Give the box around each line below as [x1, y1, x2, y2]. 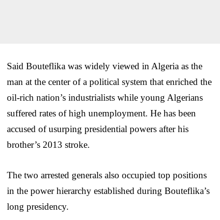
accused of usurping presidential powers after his [7, 123, 189, 134]
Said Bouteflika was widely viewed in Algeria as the [7, 60, 202, 71]
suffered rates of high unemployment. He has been [7, 108, 196, 118]
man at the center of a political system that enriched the [7, 76, 212, 87]
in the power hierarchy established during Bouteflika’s [7, 185, 210, 196]
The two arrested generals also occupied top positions [7, 169, 207, 180]
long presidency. [7, 201, 69, 212]
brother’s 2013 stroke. [7, 139, 90, 150]
